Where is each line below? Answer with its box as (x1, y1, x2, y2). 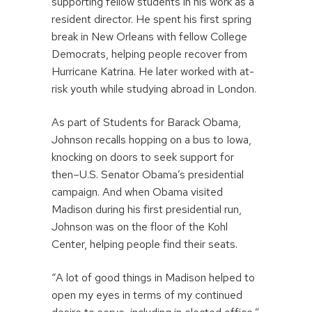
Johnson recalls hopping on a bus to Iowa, (52, 132, 251, 147)
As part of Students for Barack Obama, (52, 114, 241, 130)
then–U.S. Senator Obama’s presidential (52, 166, 244, 182)
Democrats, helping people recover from (52, 46, 247, 61)
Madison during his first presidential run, (52, 201, 242, 217)
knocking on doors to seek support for (52, 149, 234, 164)
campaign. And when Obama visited (52, 184, 223, 199)
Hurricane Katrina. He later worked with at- (52, 63, 254, 79)
